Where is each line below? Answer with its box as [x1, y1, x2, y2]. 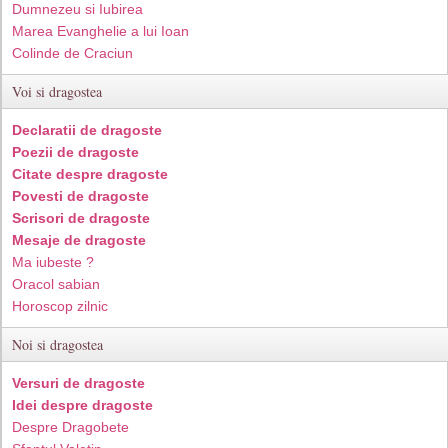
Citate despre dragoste [12, 166, 168, 182]
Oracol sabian [12, 276, 100, 292]
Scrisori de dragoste [12, 210, 150, 226]
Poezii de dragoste [12, 144, 139, 160]
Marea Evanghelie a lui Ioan [12, 23, 189, 39]
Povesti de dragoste [12, 188, 149, 204]
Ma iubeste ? [12, 254, 94, 270]
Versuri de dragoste [12, 375, 145, 391]
